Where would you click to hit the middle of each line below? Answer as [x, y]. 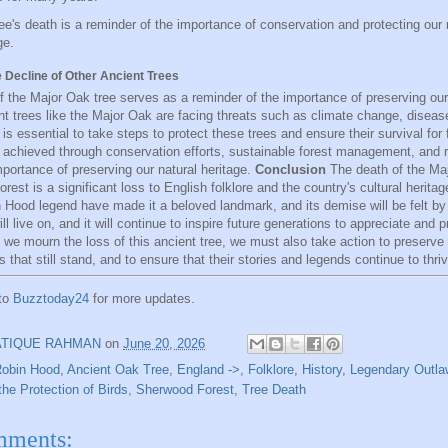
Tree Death [274, 390]
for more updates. [142, 299]
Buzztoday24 [51, 299]
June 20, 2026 [164, 343]
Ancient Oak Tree [118, 370]
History [322, 370]
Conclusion [290, 169]
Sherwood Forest [185, 390]
